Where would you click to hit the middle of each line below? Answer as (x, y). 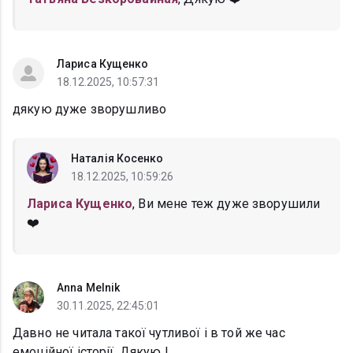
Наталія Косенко (117, 159)
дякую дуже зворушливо (90, 110)
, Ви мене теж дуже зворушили (227, 204)
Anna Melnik (89, 288)
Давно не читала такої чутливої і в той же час (149, 333)
